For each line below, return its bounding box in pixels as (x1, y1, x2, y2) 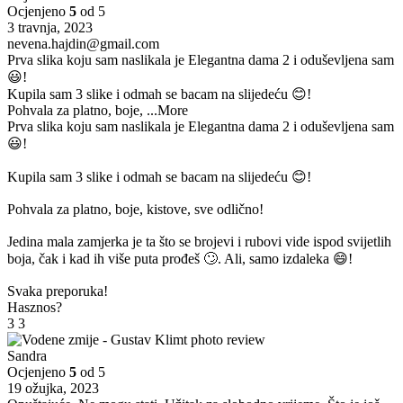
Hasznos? (7, 300, 62, 316)
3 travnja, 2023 (7, 20, 93, 36)
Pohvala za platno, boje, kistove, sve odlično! (7, 201, 264, 218)
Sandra (7, 348, 47, 364)
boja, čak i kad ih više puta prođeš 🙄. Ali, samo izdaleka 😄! (7, 251, 353, 267)
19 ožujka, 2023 (7, 381, 99, 397)
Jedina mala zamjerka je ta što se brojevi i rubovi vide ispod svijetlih (7, 234, 391, 250)
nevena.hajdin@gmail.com (7, 36, 159, 52)
